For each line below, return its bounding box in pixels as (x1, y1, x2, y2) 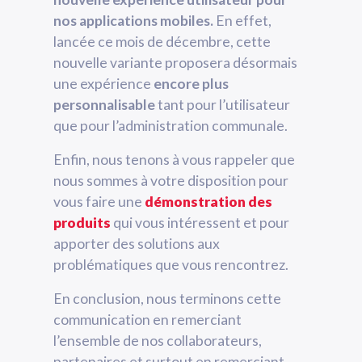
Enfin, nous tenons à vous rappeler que (53, 150, 295, 168)
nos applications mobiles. (53, 11, 213, 29)
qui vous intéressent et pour (111, 213, 289, 231)
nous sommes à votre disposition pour (53, 171, 288, 189)
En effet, (213, 11, 271, 29)
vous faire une (53, 192, 145, 210)
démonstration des (145, 192, 272, 210)
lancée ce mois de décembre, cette (53, 32, 271, 50)
